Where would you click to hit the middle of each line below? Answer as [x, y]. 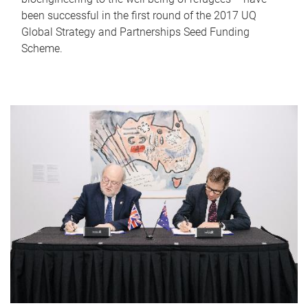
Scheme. [42, 48]
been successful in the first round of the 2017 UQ [139, 15]
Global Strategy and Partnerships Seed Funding [135, 32]
